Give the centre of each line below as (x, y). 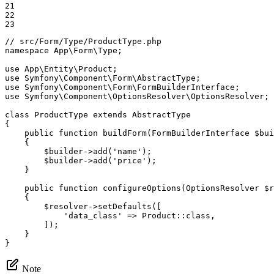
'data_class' (93, 215)
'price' (130, 160)
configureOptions (142, 188)
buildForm (125, 133)
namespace (27, 50)
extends (110, 114)
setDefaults (125, 206)
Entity (59, 68)
